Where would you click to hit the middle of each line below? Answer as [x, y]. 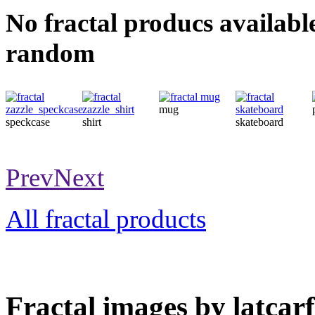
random [50, 53]
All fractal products [106, 219]
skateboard [259, 122]
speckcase [28, 122]
